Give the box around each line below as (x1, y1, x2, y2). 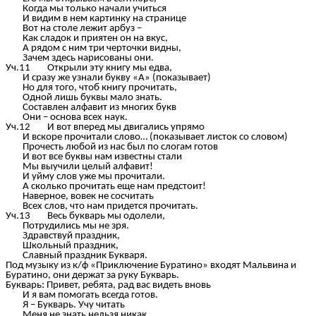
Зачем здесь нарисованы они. (6, 53, 154, 64)
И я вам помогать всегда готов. (6, 290, 158, 301)
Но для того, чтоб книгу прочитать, (6, 83, 177, 94)
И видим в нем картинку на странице (6, 13, 186, 25)
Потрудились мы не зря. (6, 221, 129, 232)
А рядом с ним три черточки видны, (6, 43, 181, 54)
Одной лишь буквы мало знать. (6, 92, 162, 104)
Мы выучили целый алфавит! (6, 162, 153, 173)
